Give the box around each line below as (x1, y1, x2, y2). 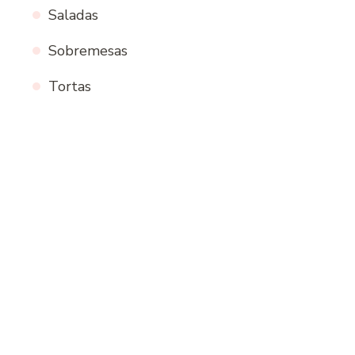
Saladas (48, 6, 98, 25)
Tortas (48, 77, 91, 97)
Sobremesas (48, 41, 128, 61)
